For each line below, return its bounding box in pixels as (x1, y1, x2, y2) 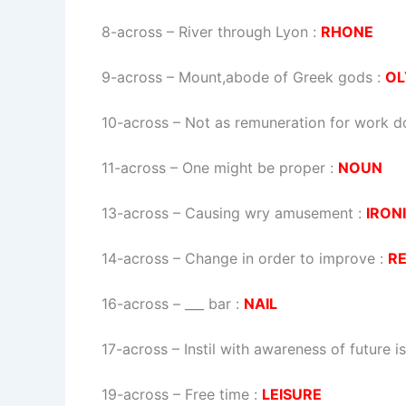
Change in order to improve (185, 248, 375, 267)
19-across (101, 384, 169, 403)
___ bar (185, 294, 231, 313)
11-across (101, 158, 166, 177)
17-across (101, 339, 168, 358)
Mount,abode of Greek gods (179, 67, 372, 86)
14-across (101, 248, 169, 267)
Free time (185, 384, 249, 403)
